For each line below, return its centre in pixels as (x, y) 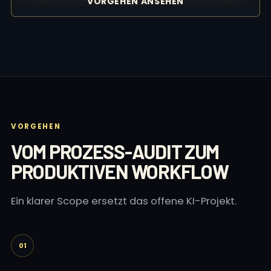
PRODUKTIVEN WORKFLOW (120, 171)
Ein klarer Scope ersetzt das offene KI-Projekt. (124, 201)
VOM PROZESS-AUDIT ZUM (115, 151)
